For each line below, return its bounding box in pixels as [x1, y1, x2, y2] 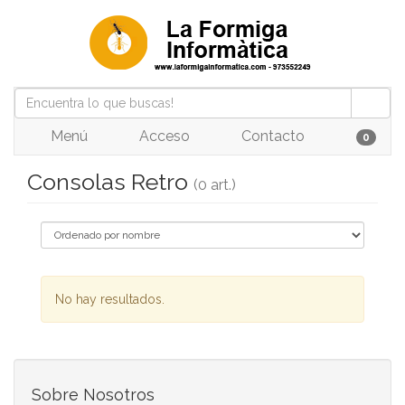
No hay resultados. [55, 292, 165, 306]
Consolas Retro [27, 168, 193, 195]
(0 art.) [193, 176, 236, 193]
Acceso [135, 127, 190, 145]
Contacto [237, 127, 305, 145]
